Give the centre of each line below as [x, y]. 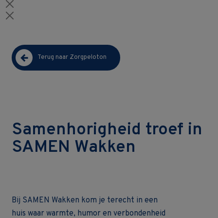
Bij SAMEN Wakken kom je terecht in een [85, 200]
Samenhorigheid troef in [107, 130]
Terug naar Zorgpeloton [72, 57]
